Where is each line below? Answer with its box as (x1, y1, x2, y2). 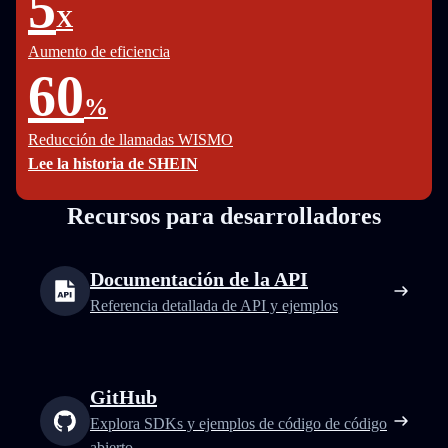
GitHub (90, 386, 157, 408)
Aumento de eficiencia (28, 43, 170, 60)
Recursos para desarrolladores (67, 203, 381, 229)
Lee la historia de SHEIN (28, 155, 198, 172)
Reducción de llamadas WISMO (28, 131, 233, 148)
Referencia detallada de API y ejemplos (90, 297, 338, 314)
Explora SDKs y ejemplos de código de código (90, 415, 387, 432)
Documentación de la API (90, 268, 308, 290)
